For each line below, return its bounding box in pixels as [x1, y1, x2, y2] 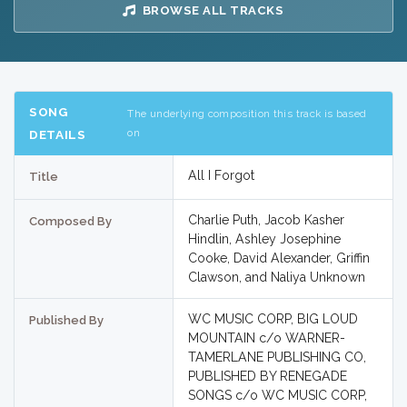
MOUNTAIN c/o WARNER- [187, 331, 345, 346]
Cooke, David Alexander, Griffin [187, 251, 370, 266]
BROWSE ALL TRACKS [142, 4, 284, 18]
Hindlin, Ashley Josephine [187, 232, 341, 247]
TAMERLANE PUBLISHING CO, [187, 350, 366, 365]
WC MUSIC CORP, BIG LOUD [187, 312, 358, 327]
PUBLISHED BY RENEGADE [187, 369, 347, 384]
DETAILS [29, 126, 86, 142]
